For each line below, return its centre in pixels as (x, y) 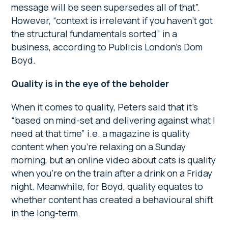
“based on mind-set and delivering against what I (113, 120)
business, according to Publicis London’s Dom (107, 47)
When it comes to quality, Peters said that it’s (105, 107)
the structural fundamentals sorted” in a (94, 34)
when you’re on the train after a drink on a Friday (112, 173)
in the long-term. (46, 213)
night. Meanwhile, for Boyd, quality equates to (107, 187)
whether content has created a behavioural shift (112, 200)
